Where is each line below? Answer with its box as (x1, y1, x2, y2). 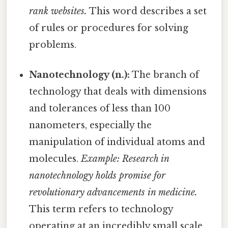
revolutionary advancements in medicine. (29, 187, 198, 198)
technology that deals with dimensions (29, 86, 207, 98)
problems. (29, 39, 77, 51)
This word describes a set (87, 6, 207, 17)
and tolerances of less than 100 (29, 103, 171, 115)
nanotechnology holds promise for (29, 170, 166, 182)
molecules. (29, 153, 81, 165)
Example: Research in (81, 153, 169, 165)
